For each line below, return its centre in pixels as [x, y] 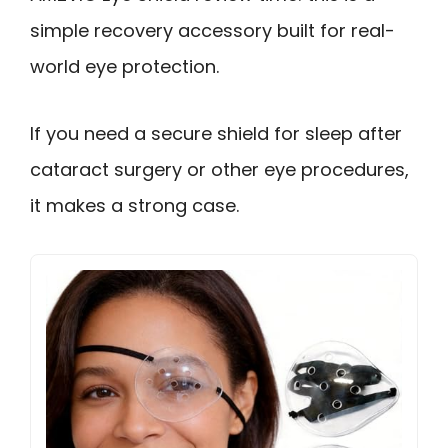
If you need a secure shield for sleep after [216, 133]
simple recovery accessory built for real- [212, 30]
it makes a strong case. [134, 205]
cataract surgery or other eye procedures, [219, 169]
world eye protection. [124, 66]
